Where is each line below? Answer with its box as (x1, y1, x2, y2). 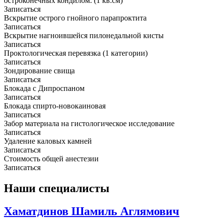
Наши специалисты (4, 181, 109, 195)
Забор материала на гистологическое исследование (4, 119, 175, 128)
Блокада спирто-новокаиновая (4, 102, 106, 110)
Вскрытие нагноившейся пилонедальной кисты (4, 31, 164, 40)
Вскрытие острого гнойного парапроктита (4, 14, 147, 22)
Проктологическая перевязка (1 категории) (4, 49, 148, 58)
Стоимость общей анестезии (4, 154, 99, 163)
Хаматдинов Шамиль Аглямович (4, 204, 179, 218)
